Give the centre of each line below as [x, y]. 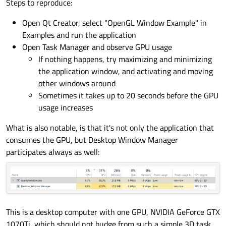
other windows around [77, 83]
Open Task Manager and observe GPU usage [97, 47]
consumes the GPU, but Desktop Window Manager [92, 140]
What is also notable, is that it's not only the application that [110, 128]
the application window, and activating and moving [126, 71]
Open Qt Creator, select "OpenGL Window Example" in [115, 23]
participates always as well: [53, 152]
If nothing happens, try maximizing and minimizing [125, 59]
